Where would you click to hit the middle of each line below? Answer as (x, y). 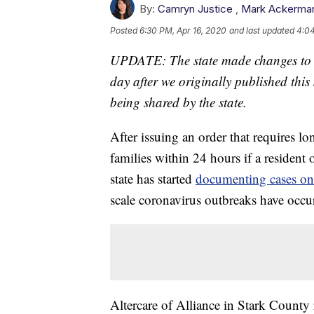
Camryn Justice (195, 9)
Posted (125, 31)
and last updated (262, 31)
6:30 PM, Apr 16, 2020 (183, 31)
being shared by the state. (178, 102)
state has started (153, 179)
